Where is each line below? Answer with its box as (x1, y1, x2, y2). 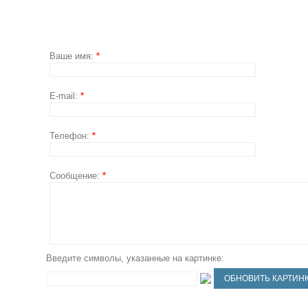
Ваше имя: (49, 51, 97, 61)
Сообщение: (49, 170, 103, 181)
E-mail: (49, 91, 81, 101)
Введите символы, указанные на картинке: (46, 253, 225, 263)
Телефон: (49, 131, 93, 141)
